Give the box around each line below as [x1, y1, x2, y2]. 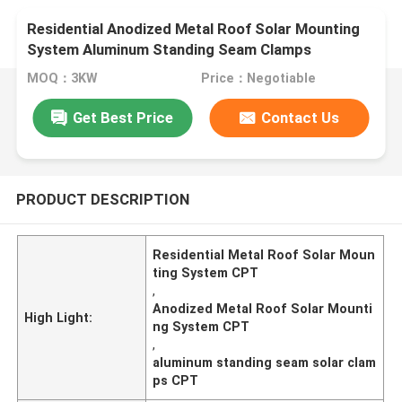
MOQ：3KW [27, 71, 99, 86]
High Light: [24, 310, 93, 325]
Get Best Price [73, 108, 174, 127]
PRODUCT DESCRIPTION [15, 189, 189, 208]
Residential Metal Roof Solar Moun [153, 247, 376, 262]
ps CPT [153, 372, 199, 388]
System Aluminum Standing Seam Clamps [27, 40, 312, 59]
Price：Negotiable [200, 71, 316, 86]
